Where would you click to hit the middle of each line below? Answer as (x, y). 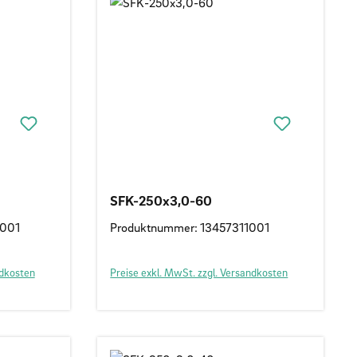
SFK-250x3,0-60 (161, 200)
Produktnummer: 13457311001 (190, 227)
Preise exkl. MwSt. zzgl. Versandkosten (199, 272)
